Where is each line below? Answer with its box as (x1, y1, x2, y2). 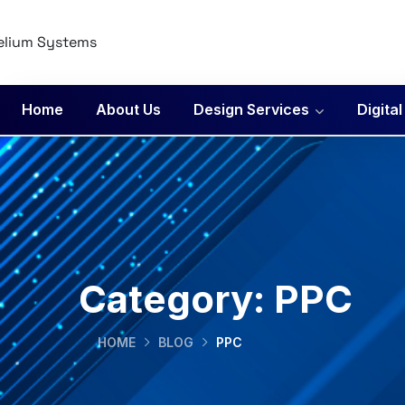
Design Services (193, 100, 309, 118)
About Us (96, 100, 161, 118)
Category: (79, 276, 274, 323)
